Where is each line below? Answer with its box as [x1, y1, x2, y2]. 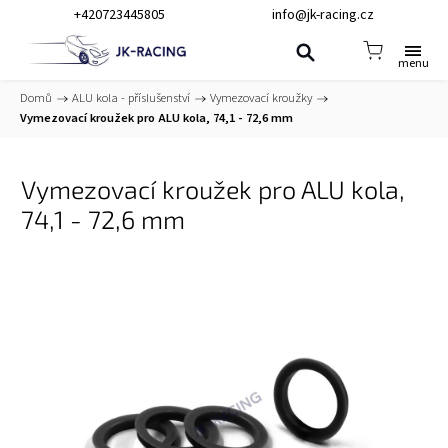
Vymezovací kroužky [210, 89, 312, 107]
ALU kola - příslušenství [72, 89, 190, 107]
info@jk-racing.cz [272, 5, 375, 25]
